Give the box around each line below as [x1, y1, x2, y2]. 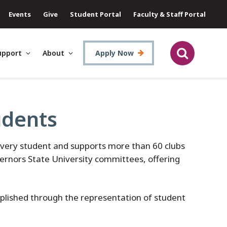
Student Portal [70, 9, 121, 19]
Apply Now [95, 48, 134, 58]
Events [9, 9, 31, 19]
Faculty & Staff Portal [133, 9, 206, 19]
